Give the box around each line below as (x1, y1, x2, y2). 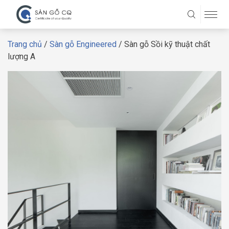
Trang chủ (8, 39, 42, 49)
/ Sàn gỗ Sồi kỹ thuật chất (117, 39, 210, 49)
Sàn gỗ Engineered (50, 39, 117, 49)
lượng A (8, 52, 35, 61)
